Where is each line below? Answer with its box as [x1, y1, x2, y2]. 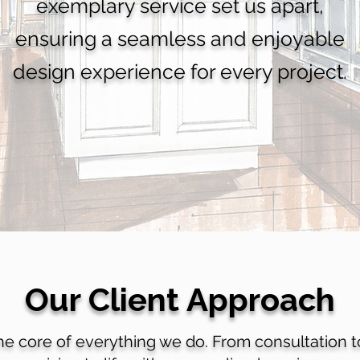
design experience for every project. [12, 59, 347, 84]
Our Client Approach [24, 280, 335, 318]
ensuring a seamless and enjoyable [14, 27, 345, 51]
